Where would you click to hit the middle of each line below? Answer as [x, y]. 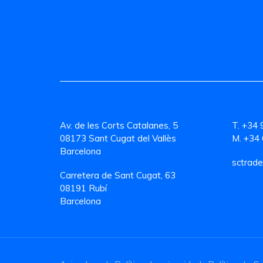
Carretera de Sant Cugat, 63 [118, 175]
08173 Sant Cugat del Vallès [118, 138]
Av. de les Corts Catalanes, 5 [119, 125]
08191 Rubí [83, 188]
